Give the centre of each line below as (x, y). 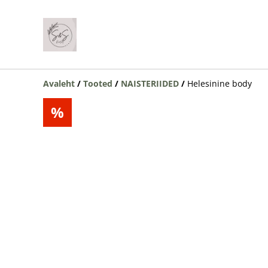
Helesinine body (220, 83)
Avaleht (59, 83)
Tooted (98, 83)
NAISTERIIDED (150, 83)
